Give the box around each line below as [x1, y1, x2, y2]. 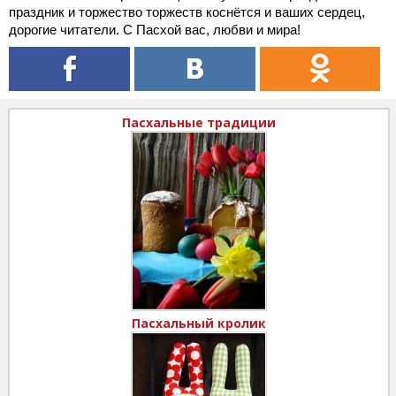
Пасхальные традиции [122, 113, 276, 131]
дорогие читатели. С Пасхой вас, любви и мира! [9, 21, 301, 37]
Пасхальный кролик [132, 314, 266, 331]
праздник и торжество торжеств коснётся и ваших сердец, [9, 4, 365, 19]
